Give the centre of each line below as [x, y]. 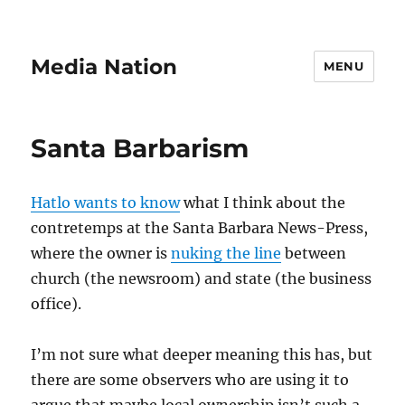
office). [57, 304]
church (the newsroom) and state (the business [202, 278]
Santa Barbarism [140, 148]
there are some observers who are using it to [190, 380]
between [314, 253]
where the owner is [101, 253]
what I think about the [263, 202]
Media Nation [104, 66]
